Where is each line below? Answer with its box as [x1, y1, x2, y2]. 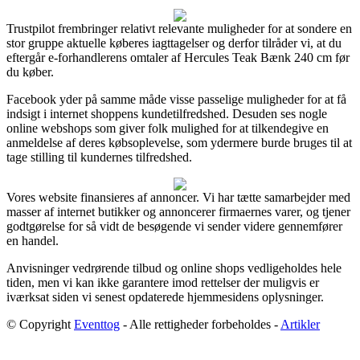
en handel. [6, 233, 59, 247]
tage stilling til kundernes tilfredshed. [6, 149, 192, 164]
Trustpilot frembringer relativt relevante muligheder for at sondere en [6, 21, 352, 35]
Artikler [280, 317, 320, 331]
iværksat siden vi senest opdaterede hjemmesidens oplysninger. [6, 289, 324, 304]
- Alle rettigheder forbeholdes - [120, 317, 280, 331]
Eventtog [74, 317, 120, 331]
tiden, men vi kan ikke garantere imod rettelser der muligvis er [6, 275, 319, 289]
